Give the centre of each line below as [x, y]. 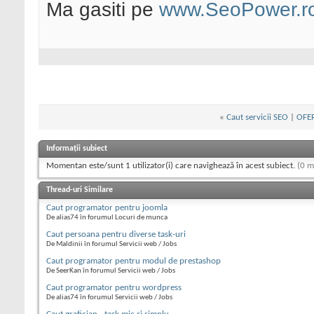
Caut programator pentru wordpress [114, 288]
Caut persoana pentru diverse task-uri [116, 235]
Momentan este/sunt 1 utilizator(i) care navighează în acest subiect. [172, 166]
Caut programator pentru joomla [107, 208]
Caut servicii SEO [257, 118]
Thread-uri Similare [80, 190]
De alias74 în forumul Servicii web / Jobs [109, 298]
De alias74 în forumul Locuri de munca [107, 218]
